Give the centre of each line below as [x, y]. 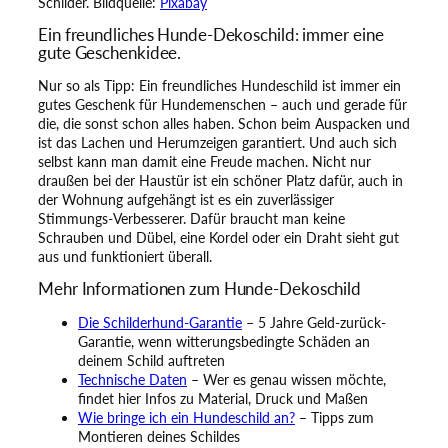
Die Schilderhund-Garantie [160, 322]
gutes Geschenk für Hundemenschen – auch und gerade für [222, 105]
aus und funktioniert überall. [125, 257]
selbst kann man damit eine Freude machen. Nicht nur [204, 162]
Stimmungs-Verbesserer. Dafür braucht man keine [191, 219]
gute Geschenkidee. [110, 52]
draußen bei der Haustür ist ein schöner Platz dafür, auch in [220, 181]
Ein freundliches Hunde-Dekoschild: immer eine [211, 34]
